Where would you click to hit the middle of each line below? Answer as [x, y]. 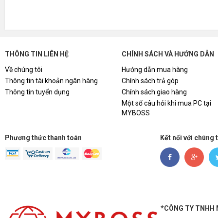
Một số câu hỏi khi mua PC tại [166, 103]
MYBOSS [136, 113]
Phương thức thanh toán [43, 138]
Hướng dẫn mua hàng [155, 70]
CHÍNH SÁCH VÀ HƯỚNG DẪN [168, 54]
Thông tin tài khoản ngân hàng [51, 81]
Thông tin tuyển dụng [37, 92]
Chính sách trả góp [150, 81]
